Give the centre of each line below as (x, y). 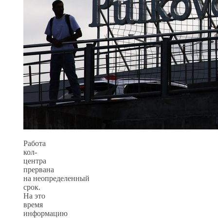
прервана (39, 169)
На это (34, 196)
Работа (35, 143)
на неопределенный (56, 178)
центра (35, 161)
